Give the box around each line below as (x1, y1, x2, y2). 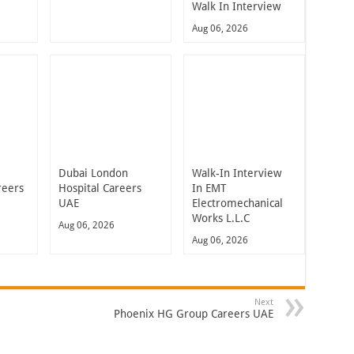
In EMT (191, 181, 226, 194)
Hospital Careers (58, 181, 141, 194)
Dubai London (58, 166, 128, 179)
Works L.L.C (191, 211, 250, 224)
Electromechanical (191, 196, 283, 209)
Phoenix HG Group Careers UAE (113, 307, 273, 320)
